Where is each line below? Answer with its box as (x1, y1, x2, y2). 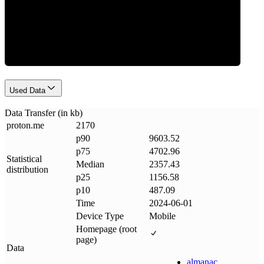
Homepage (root (76, 223, 137, 234)
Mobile (149, 210, 176, 221)
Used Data (9, 86, 45, 95)
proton (6, 120, 31, 130)
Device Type (76, 210, 124, 221)
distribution (6, 164, 48, 174)
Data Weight (57, 5, 188, 34)
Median (76, 159, 104, 169)
